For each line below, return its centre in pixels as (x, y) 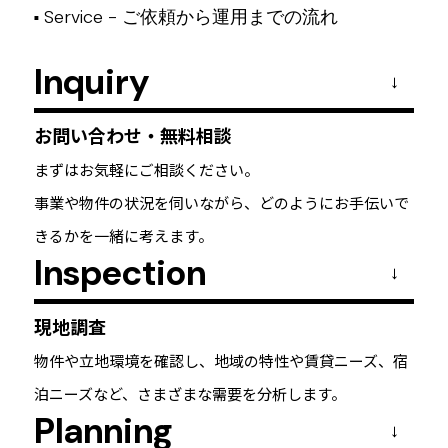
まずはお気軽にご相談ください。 (146, 169)
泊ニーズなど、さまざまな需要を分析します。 (189, 393)
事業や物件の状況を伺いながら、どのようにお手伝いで (221, 202)
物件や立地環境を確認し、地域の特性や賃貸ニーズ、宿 (220, 360)
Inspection (119, 272)
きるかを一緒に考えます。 (123, 235)
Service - (82, 16)
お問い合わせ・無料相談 (132, 134)
